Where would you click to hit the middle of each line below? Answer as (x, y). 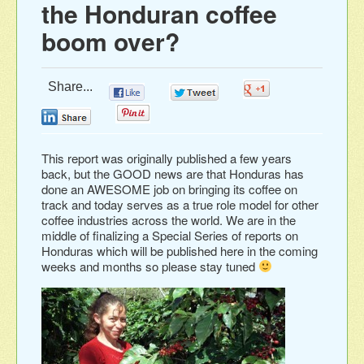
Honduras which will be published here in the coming (180, 250)
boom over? (110, 41)
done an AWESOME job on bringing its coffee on (169, 188)
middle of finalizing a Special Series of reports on (170, 235)
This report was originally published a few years (167, 158)
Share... (67, 86)
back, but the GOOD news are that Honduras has (173, 173)
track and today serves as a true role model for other (180, 204)
